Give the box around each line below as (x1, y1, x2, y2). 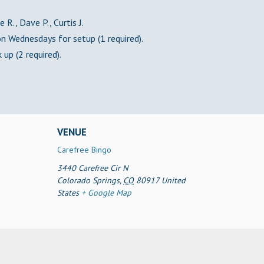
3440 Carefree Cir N (57, 163, 128, 173)
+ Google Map (81, 187, 132, 198)
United (161, 175, 186, 186)
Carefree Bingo (57, 144, 112, 155)
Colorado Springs (57, 175, 120, 186)
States (57, 187, 80, 198)
